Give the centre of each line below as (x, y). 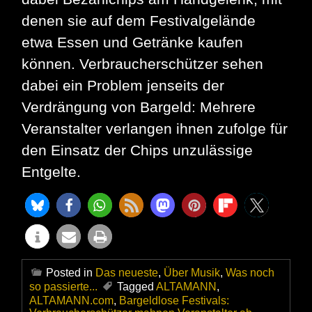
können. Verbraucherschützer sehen (142, 64)
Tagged (136, 287)
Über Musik (192, 273)
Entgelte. (51, 172)
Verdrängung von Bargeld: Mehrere (139, 107)
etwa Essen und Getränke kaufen (132, 42)
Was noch (250, 273)
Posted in (71, 273)
